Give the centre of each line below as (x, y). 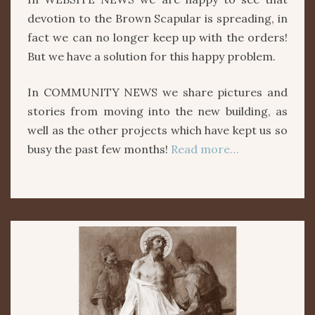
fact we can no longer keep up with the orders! (157, 38)
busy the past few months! (98, 149)
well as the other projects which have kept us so (157, 130)
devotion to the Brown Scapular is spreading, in (157, 19)
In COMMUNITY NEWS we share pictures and (157, 92)
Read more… (203, 149)
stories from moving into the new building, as (157, 111)
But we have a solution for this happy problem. (152, 57)
